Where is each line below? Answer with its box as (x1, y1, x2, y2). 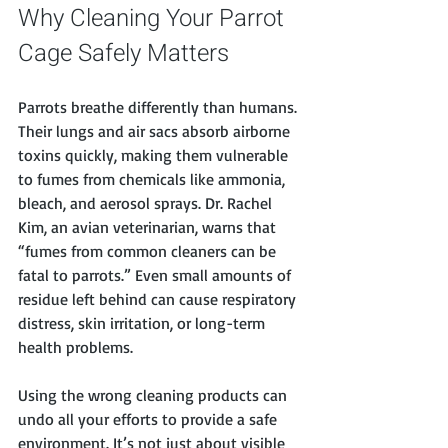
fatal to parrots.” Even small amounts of (18, 265, 295, 286)
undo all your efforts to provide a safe (18, 409, 281, 430)
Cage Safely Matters (18, 36, 229, 72)
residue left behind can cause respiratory (18, 289, 300, 310)
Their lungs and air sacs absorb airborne (18, 121, 294, 142)
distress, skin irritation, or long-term (18, 313, 269, 334)
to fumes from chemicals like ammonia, (18, 169, 289, 190)
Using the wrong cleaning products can (18, 385, 291, 406)
